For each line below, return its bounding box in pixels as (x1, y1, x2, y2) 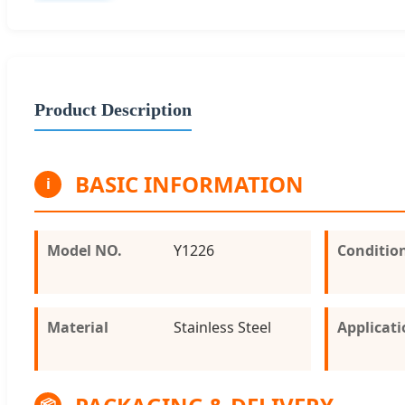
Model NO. (47, 240, 122, 260)
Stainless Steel (174, 316, 271, 337)
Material (47, 316, 108, 337)
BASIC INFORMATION (75, 168, 304, 199)
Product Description (34, 99, 192, 119)
